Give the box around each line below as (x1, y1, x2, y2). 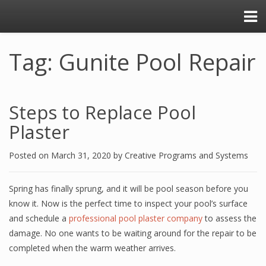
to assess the (202, 213, 256, 224)
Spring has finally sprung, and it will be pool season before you (9, 183, 248, 194)
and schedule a (9, 213, 69, 224)
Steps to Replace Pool (9, 100, 196, 125)
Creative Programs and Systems (125, 150, 248, 161)
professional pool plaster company (69, 213, 202, 224)
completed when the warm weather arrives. (9, 242, 176, 254)
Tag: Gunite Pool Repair (9, 46, 256, 77)
